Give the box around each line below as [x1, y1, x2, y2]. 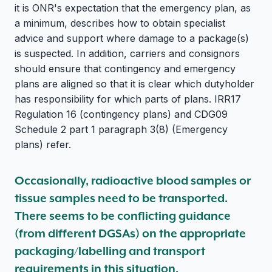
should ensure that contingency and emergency [15, 62, 236, 75]
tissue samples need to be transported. [15, 191, 228, 206]
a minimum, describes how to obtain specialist [15, 16, 225, 29]
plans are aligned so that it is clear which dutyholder [15, 77, 254, 90]
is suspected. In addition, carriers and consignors [15, 47, 240, 59]
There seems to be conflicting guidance [15, 208, 231, 223]
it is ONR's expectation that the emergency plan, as [15, 1, 251, 14]
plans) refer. [15, 138, 71, 151]
